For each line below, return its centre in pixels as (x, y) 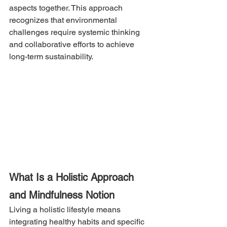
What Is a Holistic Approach (73, 177)
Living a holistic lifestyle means (66, 209)
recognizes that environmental (64, 20)
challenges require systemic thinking (75, 32)
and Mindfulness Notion (62, 195)
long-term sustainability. (51, 56)
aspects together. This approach (67, 8)
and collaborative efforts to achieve (73, 44)
